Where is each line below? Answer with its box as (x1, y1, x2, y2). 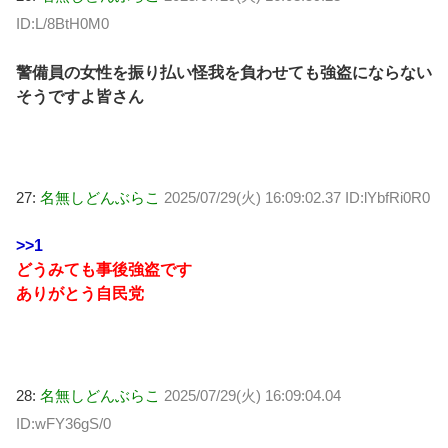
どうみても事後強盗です (16, 261, 192, 279)
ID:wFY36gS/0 (16, 414, 111, 432)
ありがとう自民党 (16, 285, 144, 303)
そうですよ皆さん (16, 87, 144, 105)
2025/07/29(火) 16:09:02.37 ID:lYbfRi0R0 (164, 189, 430, 207)
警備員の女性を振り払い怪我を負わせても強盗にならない (16, 63, 432, 81)
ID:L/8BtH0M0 (16, 15, 109, 33)
